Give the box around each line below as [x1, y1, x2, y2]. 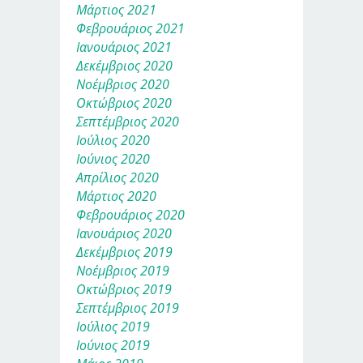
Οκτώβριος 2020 [76, 93, 172, 112]
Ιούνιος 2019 [76, 335, 150, 354]
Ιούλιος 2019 [76, 317, 150, 335]
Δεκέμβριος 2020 [76, 56, 173, 75]
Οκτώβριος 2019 [76, 280, 172, 298]
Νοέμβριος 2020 [76, 75, 169, 93]
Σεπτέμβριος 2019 [76, 298, 179, 317]
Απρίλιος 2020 [76, 168, 159, 186]
